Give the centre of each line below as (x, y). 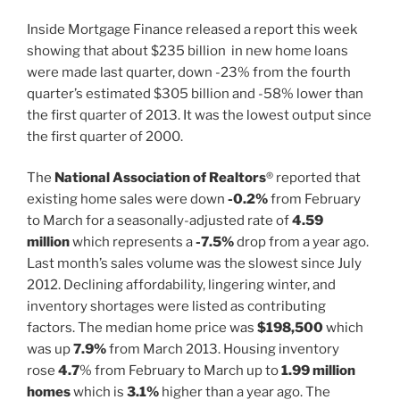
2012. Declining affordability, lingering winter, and (181, 285)
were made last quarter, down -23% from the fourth (189, 72)
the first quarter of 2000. (105, 136)
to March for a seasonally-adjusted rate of (159, 221)
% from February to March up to (180, 371)
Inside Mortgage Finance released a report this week (192, 29)
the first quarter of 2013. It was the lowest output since (199, 115)
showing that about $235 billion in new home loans (187, 50)
